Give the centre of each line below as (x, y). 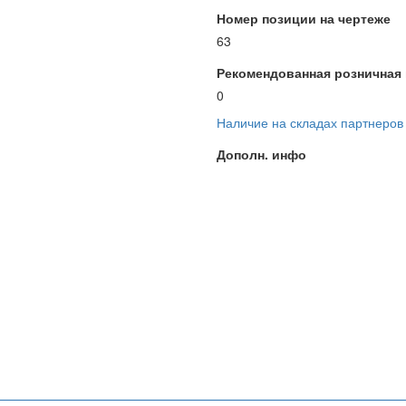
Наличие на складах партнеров (310, 122)
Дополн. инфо (261, 154)
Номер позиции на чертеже (304, 18)
